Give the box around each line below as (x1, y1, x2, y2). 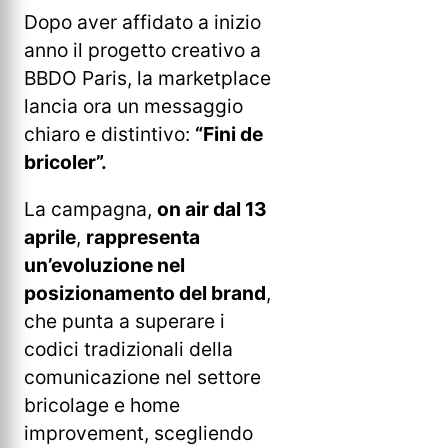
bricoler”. (24, 149, 107, 174)
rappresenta (86, 225, 200, 250)
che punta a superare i (24, 309, 225, 334)
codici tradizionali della (24, 337, 233, 362)
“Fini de (195, 121, 263, 146)
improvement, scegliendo (24, 421, 253, 446)
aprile (24, 225, 76, 250)
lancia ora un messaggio (24, 93, 243, 118)
